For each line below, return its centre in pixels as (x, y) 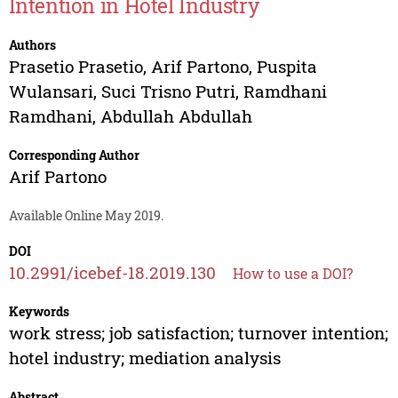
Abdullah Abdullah (176, 116)
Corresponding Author (74, 155)
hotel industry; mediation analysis (144, 358)
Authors (32, 45)
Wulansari (51, 92)
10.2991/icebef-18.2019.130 (112, 273)
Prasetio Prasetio (76, 67)
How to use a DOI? (292, 274)
